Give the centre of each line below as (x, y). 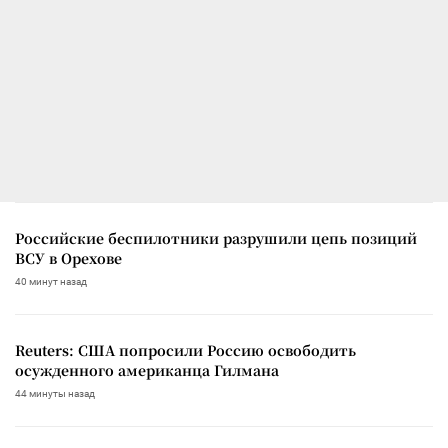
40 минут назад (51, 281)
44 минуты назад (55, 393)
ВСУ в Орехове (68, 257)
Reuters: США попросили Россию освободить (185, 349)
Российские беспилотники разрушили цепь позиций (216, 237)
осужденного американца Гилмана (147, 369)
